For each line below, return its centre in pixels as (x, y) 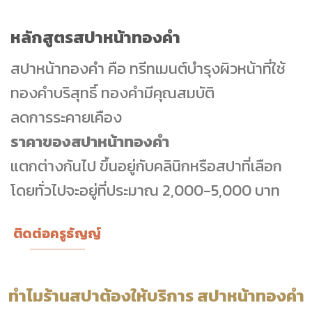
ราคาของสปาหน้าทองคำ (90, 142)
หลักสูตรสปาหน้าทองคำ (95, 38)
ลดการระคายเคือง (66, 117)
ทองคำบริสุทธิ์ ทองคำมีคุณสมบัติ (112, 93)
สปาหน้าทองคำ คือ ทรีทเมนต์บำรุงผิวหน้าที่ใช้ (148, 69)
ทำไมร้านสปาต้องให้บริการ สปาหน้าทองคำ (156, 296)
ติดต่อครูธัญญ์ (57, 234)
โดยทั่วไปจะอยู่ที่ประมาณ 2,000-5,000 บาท (145, 190)
